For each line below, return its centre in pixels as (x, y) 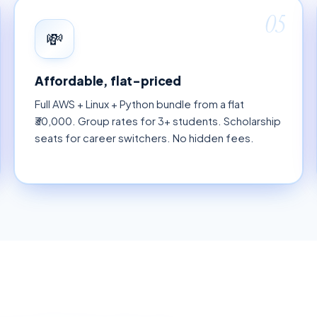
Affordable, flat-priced (108, 80)
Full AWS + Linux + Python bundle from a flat (139, 104)
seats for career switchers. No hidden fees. (144, 138)
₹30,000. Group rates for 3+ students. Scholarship (158, 121)
